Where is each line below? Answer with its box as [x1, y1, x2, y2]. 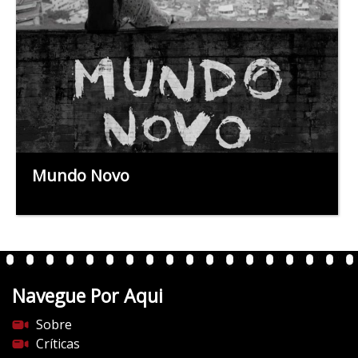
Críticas [36, 334, 80, 352]
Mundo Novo [32, 164, 129, 186]
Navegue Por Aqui [12, 282, 163, 308]
